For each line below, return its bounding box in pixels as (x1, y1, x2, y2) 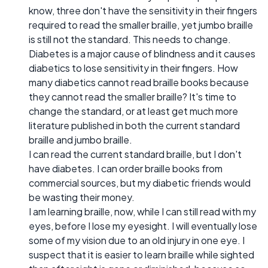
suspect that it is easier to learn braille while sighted (29, 248, 254, 261)
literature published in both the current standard (29, 119, 240, 132)
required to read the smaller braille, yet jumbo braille (29, 19, 253, 32)
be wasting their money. (29, 191, 135, 204)
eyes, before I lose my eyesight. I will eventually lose (29, 220, 257, 233)
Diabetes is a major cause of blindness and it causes (29, 47, 255, 60)
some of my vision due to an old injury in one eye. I (29, 234, 245, 247)
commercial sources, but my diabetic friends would (29, 176, 251, 190)
